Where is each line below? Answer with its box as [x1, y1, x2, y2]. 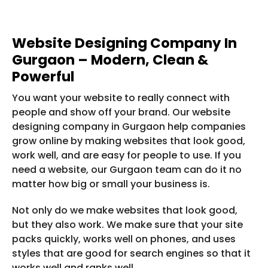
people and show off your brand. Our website [12, 105, 230, 120]
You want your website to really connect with [12, 91, 230, 105]
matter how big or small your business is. [12, 177, 210, 191]
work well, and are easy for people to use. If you [12, 148, 241, 163]
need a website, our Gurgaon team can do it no [12, 163, 242, 177]
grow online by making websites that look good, [12, 134, 245, 148]
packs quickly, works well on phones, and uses [12, 232, 236, 246]
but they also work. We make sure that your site [12, 218, 243, 232]
